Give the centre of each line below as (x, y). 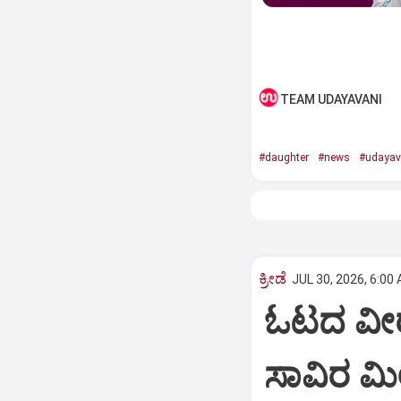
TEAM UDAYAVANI (331, 99)
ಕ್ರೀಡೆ (272, 278)
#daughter (283, 158)
